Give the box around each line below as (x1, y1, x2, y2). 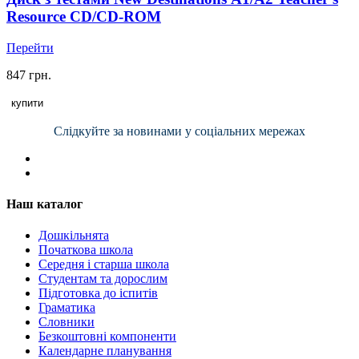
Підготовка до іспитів (38, 286, 158, 301)
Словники (38, 315, 95, 329)
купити (11, 96, 43, 109)
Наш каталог (6, 197, 83, 212)
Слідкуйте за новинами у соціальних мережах (54, 123, 305, 138)
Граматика (38, 301, 95, 315)
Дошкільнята (38, 228, 109, 243)
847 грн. (6, 67, 51, 82)
